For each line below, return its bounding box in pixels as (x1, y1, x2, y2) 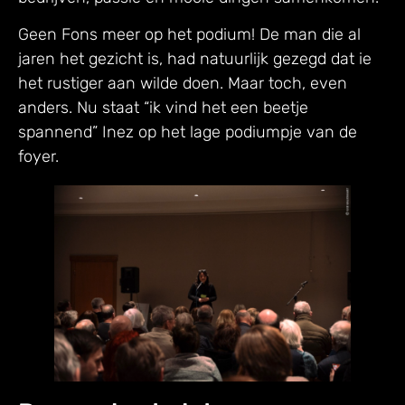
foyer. (18, 146, 59, 167)
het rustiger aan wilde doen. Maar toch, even (18, 73, 347, 94)
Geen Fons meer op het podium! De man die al (18, 24, 361, 45)
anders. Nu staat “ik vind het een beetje (18, 98, 308, 118)
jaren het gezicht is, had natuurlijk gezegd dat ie (18, 49, 372, 70)
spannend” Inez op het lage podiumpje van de (18, 122, 357, 143)
